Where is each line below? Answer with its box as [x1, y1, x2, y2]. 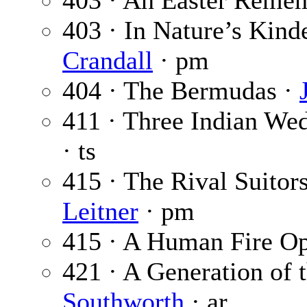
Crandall [62, 46, 153, 75]
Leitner [62, 197, 138, 226]
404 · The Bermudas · [62, 76, 299, 106]
